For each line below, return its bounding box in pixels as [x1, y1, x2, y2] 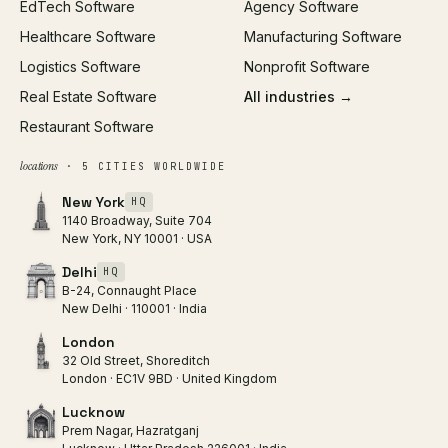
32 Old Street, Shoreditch [62, 352, 210, 368]
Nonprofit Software [244, 57, 370, 75]
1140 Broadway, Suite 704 [62, 212, 212, 228]
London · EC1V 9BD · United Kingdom [62, 370, 277, 386]
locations [20, 157, 58, 174]
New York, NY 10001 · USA [62, 230, 212, 246]
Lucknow [62, 402, 125, 421]
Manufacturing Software [244, 27, 402, 45]
